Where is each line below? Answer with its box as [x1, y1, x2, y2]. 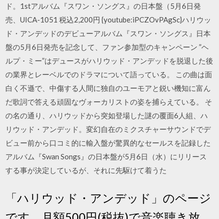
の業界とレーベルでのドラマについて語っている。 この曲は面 [5, 70, 213, 79]
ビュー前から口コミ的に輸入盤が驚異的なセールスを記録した [5, 138, 211, 147]
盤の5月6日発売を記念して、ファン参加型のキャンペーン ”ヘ [5, 43, 209, 51]
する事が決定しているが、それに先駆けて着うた [5, 166, 167, 175]
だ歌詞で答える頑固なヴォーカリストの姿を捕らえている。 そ [5, 97, 213, 106]
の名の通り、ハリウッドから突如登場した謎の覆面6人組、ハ [5, 111, 208, 120]
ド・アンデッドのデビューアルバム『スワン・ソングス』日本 [5, 29, 211, 38]
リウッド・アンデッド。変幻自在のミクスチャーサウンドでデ [5, 125, 211, 133]
